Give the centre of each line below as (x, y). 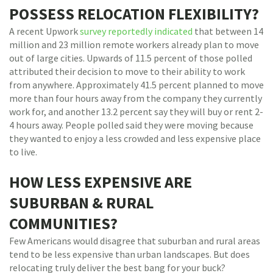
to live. (23, 152)
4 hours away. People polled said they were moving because (131, 125)
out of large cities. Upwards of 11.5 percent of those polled (131, 58)
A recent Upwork (44, 31)
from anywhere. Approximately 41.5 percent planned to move (136, 85)
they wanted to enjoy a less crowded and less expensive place (135, 138)
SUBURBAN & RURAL (81, 203)
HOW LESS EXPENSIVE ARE (101, 182)
